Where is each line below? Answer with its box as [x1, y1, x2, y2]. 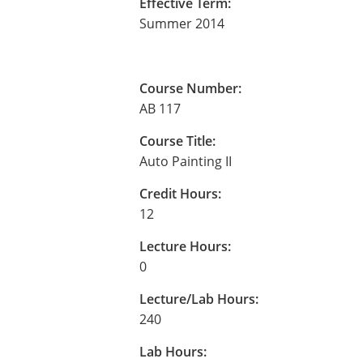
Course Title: [139, 132, 216, 150]
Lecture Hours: [139, 237, 231, 255]
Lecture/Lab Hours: [139, 290, 258, 308]
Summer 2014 [139, 15, 224, 32]
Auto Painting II [139, 152, 232, 170]
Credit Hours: [139, 185, 221, 203]
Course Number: [139, 79, 241, 97]
